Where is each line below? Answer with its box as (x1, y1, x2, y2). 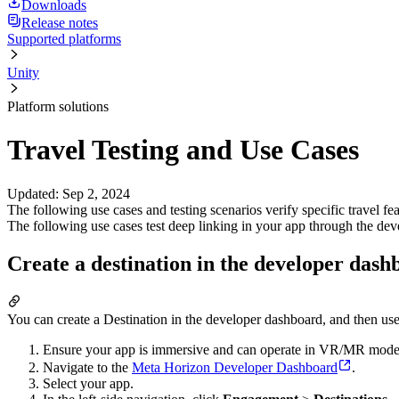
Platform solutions (7, 99, 109, 114)
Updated (7, 185, 55, 201)
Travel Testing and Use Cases (7, 134, 359, 167)
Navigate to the (43, 359, 132, 375)
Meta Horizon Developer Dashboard (132, 359, 338, 375)
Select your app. (43, 375, 134, 391)
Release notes (21, 15, 98, 30)
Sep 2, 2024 (62, 185, 130, 201)
